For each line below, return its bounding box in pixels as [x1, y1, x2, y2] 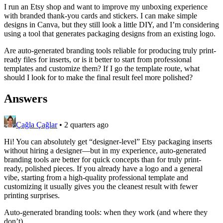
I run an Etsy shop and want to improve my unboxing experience [4, 2, 208, 11]
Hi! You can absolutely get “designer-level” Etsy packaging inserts [4, 137, 212, 146]
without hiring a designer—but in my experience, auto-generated [4, 146, 206, 155]
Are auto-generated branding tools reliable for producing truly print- [4, 46, 216, 55]
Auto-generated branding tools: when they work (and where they [4, 208, 208, 217]
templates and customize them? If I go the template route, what [4, 64, 200, 73]
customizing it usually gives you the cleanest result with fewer [4, 182, 198, 191]
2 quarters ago [64, 120, 109, 129]
